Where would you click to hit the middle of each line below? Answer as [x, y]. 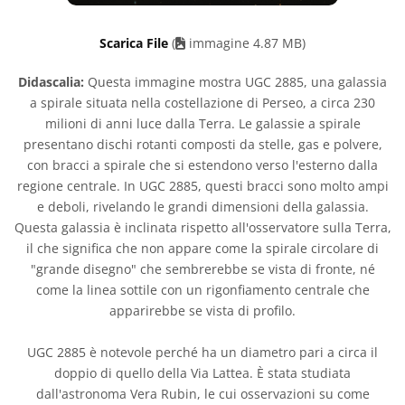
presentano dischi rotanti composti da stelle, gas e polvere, [202, 144]
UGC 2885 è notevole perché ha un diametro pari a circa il [202, 352]
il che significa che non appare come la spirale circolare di [202, 248]
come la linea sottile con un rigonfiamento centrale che [202, 290]
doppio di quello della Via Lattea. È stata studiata [202, 373]
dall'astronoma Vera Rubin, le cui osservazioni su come [202, 394]
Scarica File [136, 43]
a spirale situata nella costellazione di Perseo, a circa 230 [202, 103]
